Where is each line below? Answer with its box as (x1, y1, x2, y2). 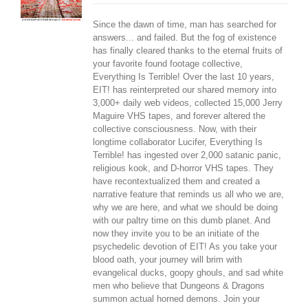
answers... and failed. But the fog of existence (92, 32, 276, 43)
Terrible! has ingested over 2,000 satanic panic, (92, 150, 281, 160)
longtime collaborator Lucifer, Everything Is (92, 137, 263, 147)
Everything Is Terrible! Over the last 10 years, (92, 71, 274, 82)
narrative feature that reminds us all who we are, (92, 189, 284, 199)
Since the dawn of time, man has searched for (92, 19, 276, 30)
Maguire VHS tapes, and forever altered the (92, 111, 265, 121)
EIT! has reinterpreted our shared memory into (92, 85, 276, 95)
